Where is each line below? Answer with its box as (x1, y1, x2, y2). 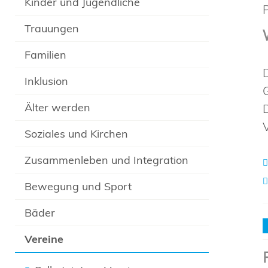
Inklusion (25, 74, 69, 88)
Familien (25, 48, 67, 62)
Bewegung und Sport (25, 179, 132, 193)
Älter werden (25, 100, 91, 114)
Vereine (25, 232, 64, 246)
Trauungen (25, 22, 80, 35)
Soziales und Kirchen (25, 127, 129, 141)
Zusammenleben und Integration (25, 153, 189, 167)
